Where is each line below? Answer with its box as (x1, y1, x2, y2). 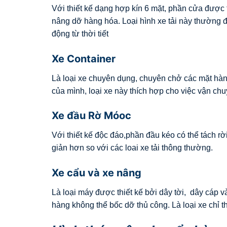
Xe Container (52, 52, 116, 65)
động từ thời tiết (52, 29, 108, 38)
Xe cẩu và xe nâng (52, 167, 141, 179)
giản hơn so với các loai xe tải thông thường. (52, 143, 213, 153)
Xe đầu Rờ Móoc (52, 109, 131, 122)
